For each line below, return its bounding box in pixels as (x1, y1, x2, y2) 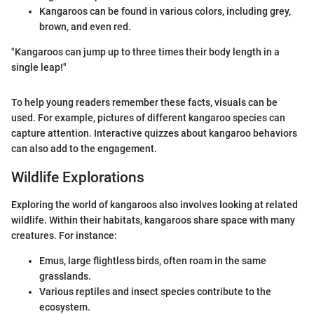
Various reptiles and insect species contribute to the (39, 285, 271, 297)
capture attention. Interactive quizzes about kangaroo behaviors (11, 128, 297, 139)
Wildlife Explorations (11, 169, 144, 186)
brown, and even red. (39, 21, 131, 32)
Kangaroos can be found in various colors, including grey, (39, 6, 291, 17)
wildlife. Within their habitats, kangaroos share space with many (11, 214, 295, 226)
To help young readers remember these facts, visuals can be (11, 97, 278, 108)
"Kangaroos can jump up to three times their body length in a (11, 46, 280, 57)
